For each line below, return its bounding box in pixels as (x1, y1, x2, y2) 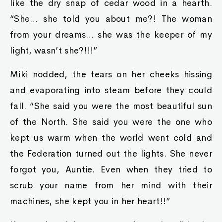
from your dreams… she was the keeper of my (10, 29, 212, 40)
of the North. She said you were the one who (10, 116, 212, 127)
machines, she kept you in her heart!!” (10, 196, 170, 207)
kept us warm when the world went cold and (10, 132, 212, 143)
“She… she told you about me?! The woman (10, 13, 212, 24)
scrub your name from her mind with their (10, 180, 212, 191)
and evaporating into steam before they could (10, 85, 212, 96)
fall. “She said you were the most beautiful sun (10, 101, 212, 111)
